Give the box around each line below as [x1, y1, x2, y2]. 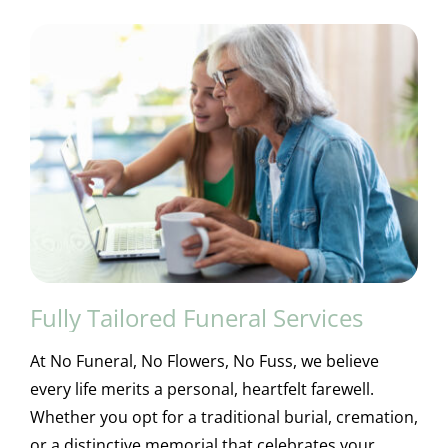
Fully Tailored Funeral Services [29, 300, 363, 334]
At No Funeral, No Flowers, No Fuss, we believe [29, 349, 379, 372]
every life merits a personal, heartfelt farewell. [29, 377, 374, 400]
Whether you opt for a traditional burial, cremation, [29, 405, 418, 428]
